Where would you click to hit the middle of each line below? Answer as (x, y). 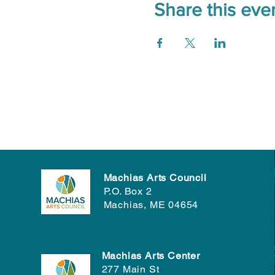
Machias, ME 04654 (151, 204)
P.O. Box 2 (128, 191)
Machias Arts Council (155, 177)
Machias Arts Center (151, 255)
